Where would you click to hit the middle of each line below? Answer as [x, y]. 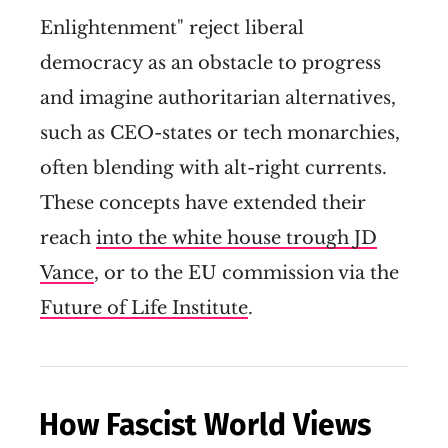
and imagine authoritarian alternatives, [218, 98]
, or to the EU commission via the [246, 273]
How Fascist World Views [205, 425]
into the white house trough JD [236, 238]
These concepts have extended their [203, 203]
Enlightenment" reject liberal [172, 28]
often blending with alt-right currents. [213, 168]
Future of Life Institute [144, 308]
